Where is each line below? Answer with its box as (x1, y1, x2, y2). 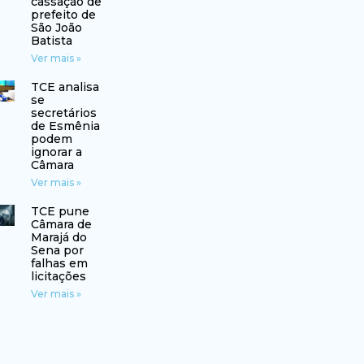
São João (30, 20, 82, 36)
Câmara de (30, 217, 92, 232)
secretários (30, 106, 97, 121)
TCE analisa (30, 80, 99, 95)
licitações (30, 269, 86, 284)
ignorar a (30, 145, 82, 160)
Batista (30, 33, 72, 49)
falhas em (30, 256, 88, 271)
